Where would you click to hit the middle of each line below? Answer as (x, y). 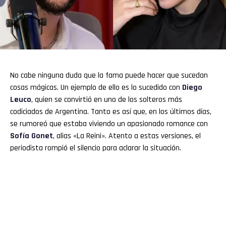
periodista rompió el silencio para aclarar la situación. (96, 148)
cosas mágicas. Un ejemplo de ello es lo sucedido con (96, 87)
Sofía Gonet (32, 136)
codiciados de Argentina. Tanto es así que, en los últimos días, (111, 111)
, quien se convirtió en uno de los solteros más (107, 99)
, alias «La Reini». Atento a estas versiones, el (127, 136)
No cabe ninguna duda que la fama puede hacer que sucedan (109, 75)
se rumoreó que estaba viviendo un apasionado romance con (109, 124)
